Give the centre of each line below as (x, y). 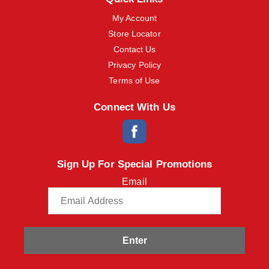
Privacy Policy (134, 65)
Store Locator (134, 34)
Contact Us (134, 50)
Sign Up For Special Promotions (134, 165)
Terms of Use (134, 81)
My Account (134, 18)
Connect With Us (134, 107)
